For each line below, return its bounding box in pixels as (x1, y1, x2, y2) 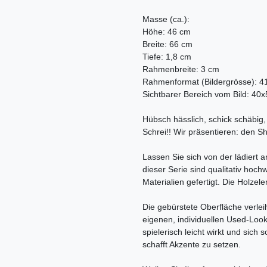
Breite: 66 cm (142, 39, 193, 49)
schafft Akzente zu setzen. (142, 240, 241, 250)
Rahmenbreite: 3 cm (142, 64, 219, 74)
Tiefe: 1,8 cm (142, 52, 191, 62)
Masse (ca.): (142, 14, 190, 24)
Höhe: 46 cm (142, 27, 191, 37)
